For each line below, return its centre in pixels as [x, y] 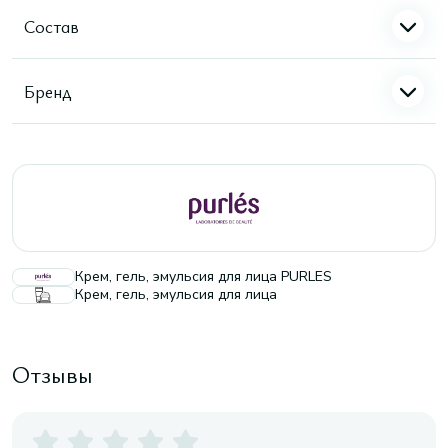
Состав [51, 25]
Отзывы [52, 374]
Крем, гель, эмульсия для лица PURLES [203, 276]
